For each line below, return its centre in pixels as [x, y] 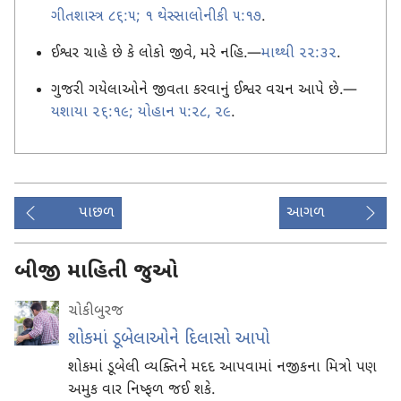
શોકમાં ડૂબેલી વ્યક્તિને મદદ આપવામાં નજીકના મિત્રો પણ [222, 369]
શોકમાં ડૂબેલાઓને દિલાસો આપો [169, 340]
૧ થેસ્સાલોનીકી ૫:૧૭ [201, 18]
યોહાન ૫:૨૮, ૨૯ [182, 114]
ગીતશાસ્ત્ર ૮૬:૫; [96, 18]
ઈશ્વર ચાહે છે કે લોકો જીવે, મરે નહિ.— [156, 55]
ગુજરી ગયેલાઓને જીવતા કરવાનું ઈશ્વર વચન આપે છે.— [204, 91]
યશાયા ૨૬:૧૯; [92, 114]
